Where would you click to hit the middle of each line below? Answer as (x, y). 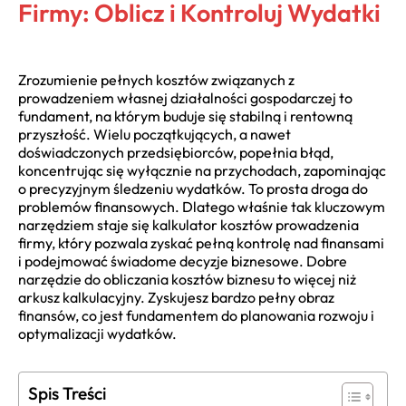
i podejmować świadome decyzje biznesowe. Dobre (183, 261)
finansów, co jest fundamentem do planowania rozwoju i (196, 315)
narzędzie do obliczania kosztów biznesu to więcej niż (187, 279)
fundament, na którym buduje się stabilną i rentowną (185, 116)
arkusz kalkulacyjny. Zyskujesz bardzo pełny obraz (176, 297)
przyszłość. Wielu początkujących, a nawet (155, 134)
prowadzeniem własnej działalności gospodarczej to (185, 98)
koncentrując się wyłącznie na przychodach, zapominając (202, 170)
